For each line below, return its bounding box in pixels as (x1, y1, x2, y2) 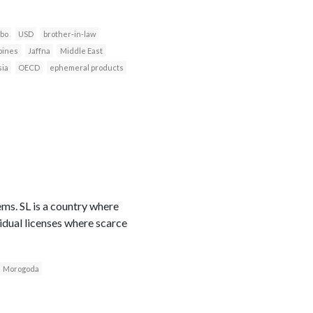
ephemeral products (49, 62, 124, 72)
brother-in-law (43, 29, 96, 38)
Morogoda (2, 263, 39, 273)
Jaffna (27, 45, 50, 55)
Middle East (59, 45, 103, 55)
